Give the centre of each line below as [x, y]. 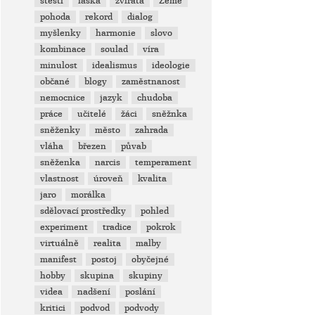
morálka [89, 195]
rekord [99, 17]
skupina [97, 276]
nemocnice [63, 98]
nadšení [94, 292]
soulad [115, 49]
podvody [142, 308]
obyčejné [150, 259]
